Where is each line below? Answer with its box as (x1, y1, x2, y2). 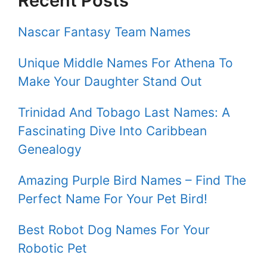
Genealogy (18, 141, 82, 157)
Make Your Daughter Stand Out (18, 73, 202, 89)
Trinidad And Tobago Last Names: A (18, 104, 230, 120)
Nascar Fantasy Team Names (18, 24, 191, 39)
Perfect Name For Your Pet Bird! (18, 191, 207, 206)
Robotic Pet (18, 240, 87, 256)
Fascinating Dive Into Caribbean (18, 123, 207, 138)
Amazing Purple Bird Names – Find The (18, 172, 246, 188)
